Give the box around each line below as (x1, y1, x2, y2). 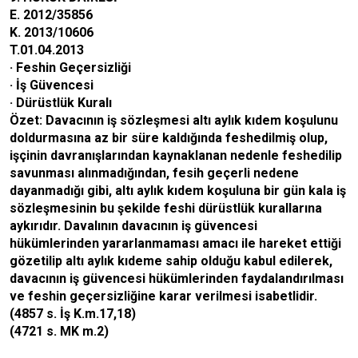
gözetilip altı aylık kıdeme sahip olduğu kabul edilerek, (10, 253, 332, 268)
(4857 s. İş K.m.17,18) (10, 306, 136, 321)
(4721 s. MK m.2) (10, 324, 109, 339)
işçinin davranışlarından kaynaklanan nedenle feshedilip (10, 148, 342, 163)
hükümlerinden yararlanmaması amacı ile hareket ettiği (10, 236, 341, 251)
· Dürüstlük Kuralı (10, 95, 112, 110)
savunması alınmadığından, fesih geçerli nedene (10, 165, 299, 181)
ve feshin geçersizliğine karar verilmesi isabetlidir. (10, 288, 317, 304)
